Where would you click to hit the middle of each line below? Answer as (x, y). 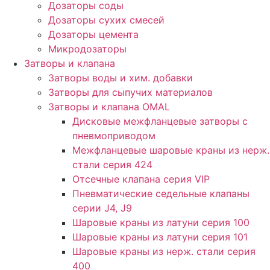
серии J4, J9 (102, 208)
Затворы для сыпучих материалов (130, 92)
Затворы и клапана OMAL (109, 106)
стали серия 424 (112, 164)
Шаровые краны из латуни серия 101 (160, 237)
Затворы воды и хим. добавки (121, 77)
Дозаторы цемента (93, 34)
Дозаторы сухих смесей (106, 20)
